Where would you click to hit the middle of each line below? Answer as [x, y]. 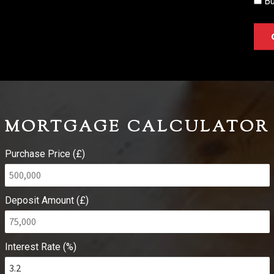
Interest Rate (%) [40, 247]
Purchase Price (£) [45, 154]
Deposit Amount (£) [46, 201]
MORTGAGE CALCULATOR [137, 128]
